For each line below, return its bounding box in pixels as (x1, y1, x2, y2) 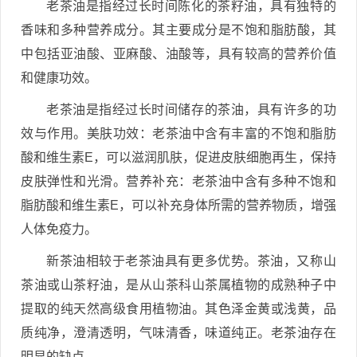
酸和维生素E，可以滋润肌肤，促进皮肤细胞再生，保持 (21, 150, 336, 164)
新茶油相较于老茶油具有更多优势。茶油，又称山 (46, 253, 336, 268)
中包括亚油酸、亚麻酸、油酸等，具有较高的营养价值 (21, 46, 336, 61)
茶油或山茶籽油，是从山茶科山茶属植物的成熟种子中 (21, 277, 336, 292)
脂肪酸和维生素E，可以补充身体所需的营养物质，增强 (21, 198, 336, 212)
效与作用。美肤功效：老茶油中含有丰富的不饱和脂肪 (21, 126, 336, 140)
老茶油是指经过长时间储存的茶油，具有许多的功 (46, 102, 336, 116)
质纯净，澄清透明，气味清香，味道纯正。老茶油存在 (21, 325, 336, 339)
